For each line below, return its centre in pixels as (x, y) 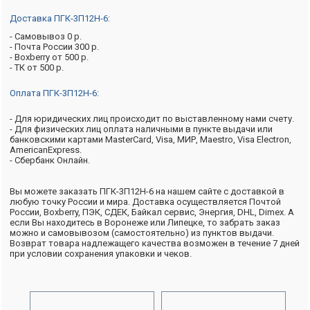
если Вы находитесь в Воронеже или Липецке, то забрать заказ (145, 222)
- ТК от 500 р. (37, 67)
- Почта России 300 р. (54, 47)
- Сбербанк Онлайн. (50, 160)
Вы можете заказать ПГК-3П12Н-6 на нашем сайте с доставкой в (147, 191)
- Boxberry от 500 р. (49, 57)
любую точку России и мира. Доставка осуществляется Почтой (145, 202)
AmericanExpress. (46, 150)
